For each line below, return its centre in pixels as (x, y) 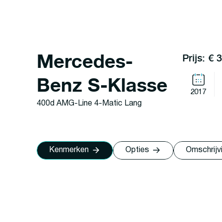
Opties (137, 150)
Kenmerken (69, 150)
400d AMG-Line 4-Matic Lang (89, 104)
